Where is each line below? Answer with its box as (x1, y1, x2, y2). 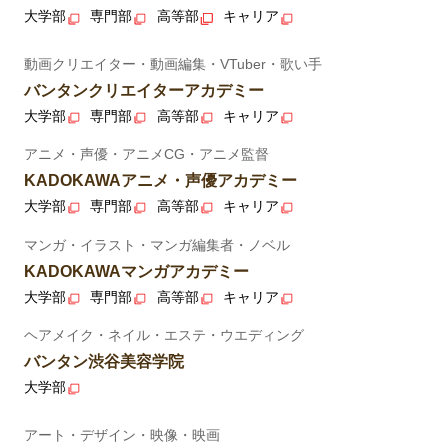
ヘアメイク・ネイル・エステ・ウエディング (23, 327, 304, 344)
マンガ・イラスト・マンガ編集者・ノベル (23, 236, 290, 253)
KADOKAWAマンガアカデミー (23, 262, 249, 280)
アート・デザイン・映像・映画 (23, 426, 220, 443)
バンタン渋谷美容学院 (23, 353, 184, 371)
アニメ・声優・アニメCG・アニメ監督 (23, 146, 269, 163)
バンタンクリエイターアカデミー (23, 81, 264, 99)
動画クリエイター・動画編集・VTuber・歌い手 (23, 55, 322, 72)
